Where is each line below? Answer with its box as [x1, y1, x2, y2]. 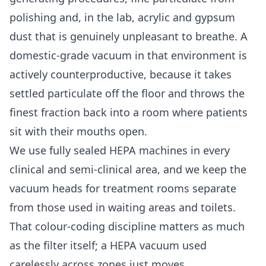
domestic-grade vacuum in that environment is [9, 48, 247, 63]
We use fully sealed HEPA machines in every [9, 143, 230, 158]
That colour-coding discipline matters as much [9, 219, 245, 234]
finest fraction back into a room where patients [9, 105, 248, 120]
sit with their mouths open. [9, 124, 147, 139]
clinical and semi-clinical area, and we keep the [9, 162, 246, 177]
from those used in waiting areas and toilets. [9, 200, 236, 215]
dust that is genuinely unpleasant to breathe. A [9, 29, 248, 44]
